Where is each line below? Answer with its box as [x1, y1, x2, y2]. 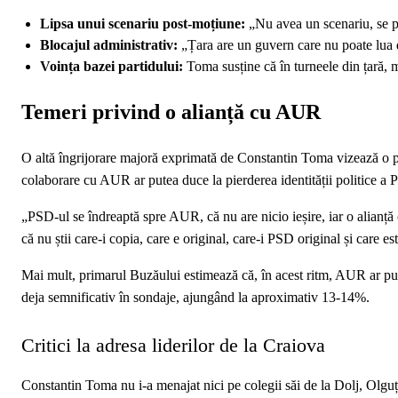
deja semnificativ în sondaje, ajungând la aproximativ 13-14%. [21, 289, 370, 305]
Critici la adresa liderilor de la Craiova [21, 333, 325, 356]
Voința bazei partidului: [40, 58, 183, 74]
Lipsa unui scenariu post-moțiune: [40, 15, 245, 31]
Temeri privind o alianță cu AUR [21, 99, 321, 123]
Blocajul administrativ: [40, 36, 178, 52]
